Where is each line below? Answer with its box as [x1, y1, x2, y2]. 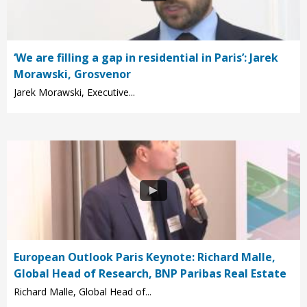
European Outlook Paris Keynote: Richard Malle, [14, 249, 275, 265]
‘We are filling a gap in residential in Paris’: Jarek [14, 50, 278, 66]
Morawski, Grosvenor [14, 66, 131, 82]
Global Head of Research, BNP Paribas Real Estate [14, 266, 286, 282]
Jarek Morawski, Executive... [14, 86, 135, 99]
